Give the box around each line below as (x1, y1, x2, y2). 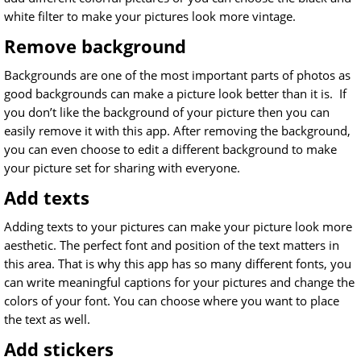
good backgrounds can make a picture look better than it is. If (4, 85, 346, 102)
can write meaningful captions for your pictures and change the (4, 274, 355, 291)
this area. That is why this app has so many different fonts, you (4, 255, 351, 272)
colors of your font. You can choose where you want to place (4, 293, 339, 309)
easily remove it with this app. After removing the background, (4, 122, 351, 139)
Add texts (4, 185, 89, 210)
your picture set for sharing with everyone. (4, 160, 240, 176)
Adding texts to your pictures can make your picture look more (4, 218, 352, 235)
